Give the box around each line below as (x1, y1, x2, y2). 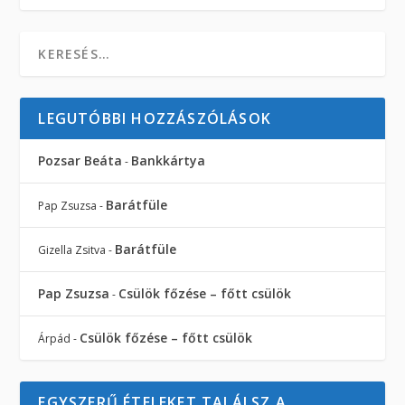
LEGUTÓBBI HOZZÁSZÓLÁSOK (38, 108, 272, 128)
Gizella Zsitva (38, 241, 107, 258)
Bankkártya (131, 151, 206, 169)
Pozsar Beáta (38, 151, 123, 169)
